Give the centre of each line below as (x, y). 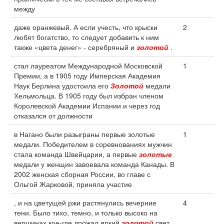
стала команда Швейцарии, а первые (76, 154)
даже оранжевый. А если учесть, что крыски (86, 27)
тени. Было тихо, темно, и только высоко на (86, 212)
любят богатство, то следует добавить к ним (86, 37)
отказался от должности (53, 115)
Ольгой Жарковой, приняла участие (73, 184)
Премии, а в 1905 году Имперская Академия (87, 75)
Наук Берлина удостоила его (62, 85)
